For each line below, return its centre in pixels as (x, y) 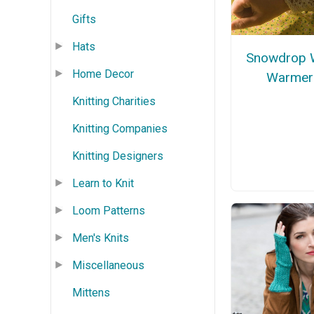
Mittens (91, 292)
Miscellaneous (108, 265)
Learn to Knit (103, 183)
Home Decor (103, 74)
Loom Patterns (109, 210)
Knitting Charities (114, 101)
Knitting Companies (120, 128)
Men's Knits (101, 238)
